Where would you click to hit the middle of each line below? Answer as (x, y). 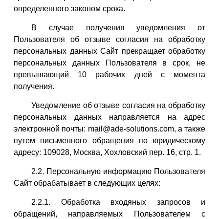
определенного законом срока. (69, 8)
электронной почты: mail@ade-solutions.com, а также (109, 129)
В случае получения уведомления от (118, 27)
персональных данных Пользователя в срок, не (109, 63)
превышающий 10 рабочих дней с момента (109, 74)
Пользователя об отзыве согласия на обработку (109, 39)
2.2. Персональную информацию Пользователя (118, 171)
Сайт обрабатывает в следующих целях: (87, 183)
